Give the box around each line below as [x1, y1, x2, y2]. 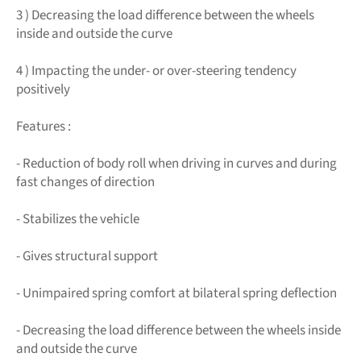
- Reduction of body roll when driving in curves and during [16, 153, 337, 173]
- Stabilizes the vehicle [16, 209, 139, 229]
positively [16, 79, 70, 99]
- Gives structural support [16, 246, 158, 266]
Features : [16, 116, 71, 136]
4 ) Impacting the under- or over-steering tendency [16, 60, 297, 81]
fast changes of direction [16, 172, 155, 192]
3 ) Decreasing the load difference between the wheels [16, 5, 314, 25]
